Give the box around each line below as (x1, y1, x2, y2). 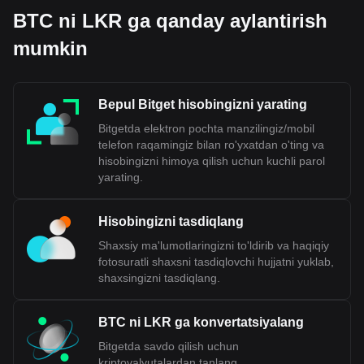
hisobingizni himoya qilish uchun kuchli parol (98, 154, 325, 167)
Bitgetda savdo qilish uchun (98, 340, 239, 353)
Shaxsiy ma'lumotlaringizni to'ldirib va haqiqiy (98, 239, 329, 252)
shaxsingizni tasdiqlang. (98, 271, 220, 284)
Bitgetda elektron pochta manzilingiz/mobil (98, 122, 314, 135)
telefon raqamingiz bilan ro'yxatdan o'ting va (98, 138, 324, 151)
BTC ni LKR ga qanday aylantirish (13, 10, 327, 32)
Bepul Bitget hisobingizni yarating (98, 97, 307, 111)
